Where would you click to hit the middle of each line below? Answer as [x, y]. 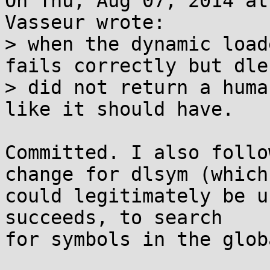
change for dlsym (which [137, 174]
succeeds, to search [114, 218]
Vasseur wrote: [85, 22]
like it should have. [119, 109]
